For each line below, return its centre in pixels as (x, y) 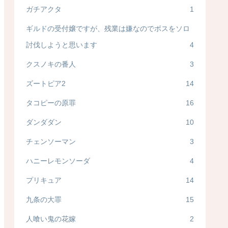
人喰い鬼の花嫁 (51, 219)
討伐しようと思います (62, 45)
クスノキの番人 (51, 64)
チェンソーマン (51, 142)
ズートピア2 (46, 84)
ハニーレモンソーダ (58, 161)
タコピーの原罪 (51, 103)
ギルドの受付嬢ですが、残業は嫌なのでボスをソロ (108, 29)
